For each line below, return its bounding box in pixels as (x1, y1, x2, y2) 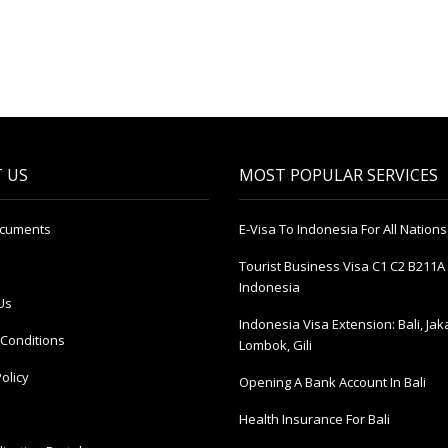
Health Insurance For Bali (239, 410, 390, 429)
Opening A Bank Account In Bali (239, 373, 426, 392)
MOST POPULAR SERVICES (239, 164, 438, 187)
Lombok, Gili (239, 336, 312, 355)
